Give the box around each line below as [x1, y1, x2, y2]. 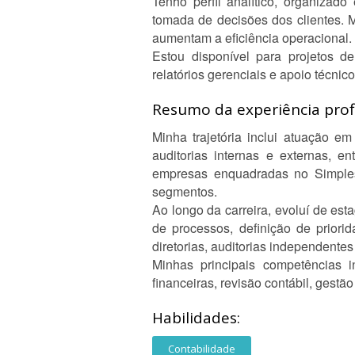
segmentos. [152, 182, 217, 200]
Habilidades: [152, 307, 240, 328]
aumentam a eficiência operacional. [152, 29, 352, 47]
